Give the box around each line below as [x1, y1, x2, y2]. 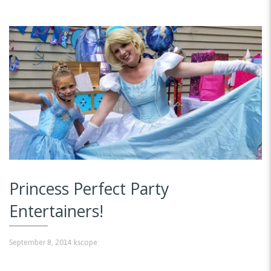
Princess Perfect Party [9, 178, 169, 200]
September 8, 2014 [9, 237, 72, 247]
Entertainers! [9, 200, 103, 222]
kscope [74, 237, 97, 247]
